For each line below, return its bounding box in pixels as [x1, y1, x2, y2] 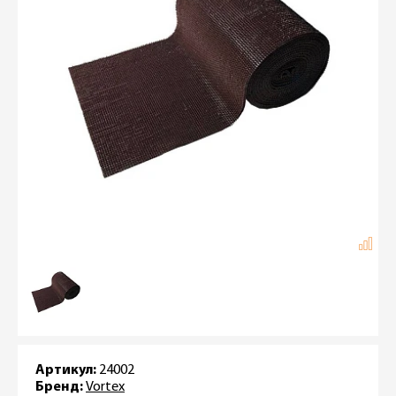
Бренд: [35, 379, 83, 394]
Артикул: [35, 362, 96, 377]
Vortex [86, 379, 125, 394]
